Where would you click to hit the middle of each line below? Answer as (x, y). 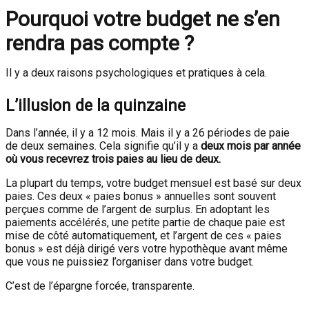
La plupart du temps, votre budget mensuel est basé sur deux (153, 183)
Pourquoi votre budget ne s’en (143, 19)
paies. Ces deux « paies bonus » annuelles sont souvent (141, 196)
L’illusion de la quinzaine (96, 106)
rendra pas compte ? (100, 43)
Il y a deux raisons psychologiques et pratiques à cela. (136, 73)
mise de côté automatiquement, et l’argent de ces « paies (143, 236)
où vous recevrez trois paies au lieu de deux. (113, 159)
